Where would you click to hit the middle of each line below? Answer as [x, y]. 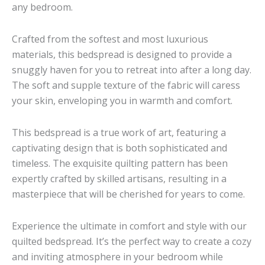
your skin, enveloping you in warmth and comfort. [122, 100]
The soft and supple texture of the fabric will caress [126, 85]
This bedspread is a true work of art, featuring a [119, 132]
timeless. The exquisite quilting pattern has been [120, 163]
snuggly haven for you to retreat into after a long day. [132, 70]
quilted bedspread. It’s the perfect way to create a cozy [132, 241]
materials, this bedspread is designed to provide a [122, 54]
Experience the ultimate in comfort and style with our [129, 226]
